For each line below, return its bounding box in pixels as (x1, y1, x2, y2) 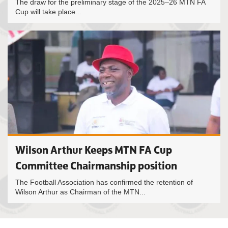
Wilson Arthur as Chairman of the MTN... (15, 188, 146, 196)
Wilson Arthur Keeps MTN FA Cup (15, 143, 172, 157)
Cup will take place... (15, 8, 81, 16)
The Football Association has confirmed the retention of (15, 178, 193, 186)
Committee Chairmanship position (15, 159, 177, 173)
